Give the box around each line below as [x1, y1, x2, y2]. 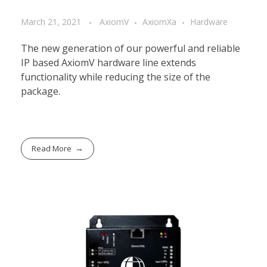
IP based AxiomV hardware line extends [21, 56, 196, 70]
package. [21, 85, 60, 98]
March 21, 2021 [21, 16, 81, 28]
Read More [32, 143, 72, 154]
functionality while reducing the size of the [21, 70, 210, 84]
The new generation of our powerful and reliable [21, 42, 240, 55]
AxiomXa [142, 16, 176, 28]
